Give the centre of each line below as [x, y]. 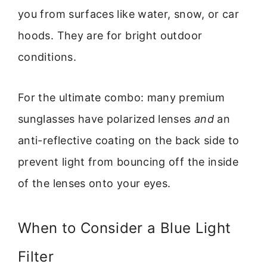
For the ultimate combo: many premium [121, 98]
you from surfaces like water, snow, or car [129, 14]
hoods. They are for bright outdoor [110, 35]
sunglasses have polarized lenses [106, 119]
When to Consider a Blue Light [125, 228]
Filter [36, 256]
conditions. [47, 57]
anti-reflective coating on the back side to [129, 141]
